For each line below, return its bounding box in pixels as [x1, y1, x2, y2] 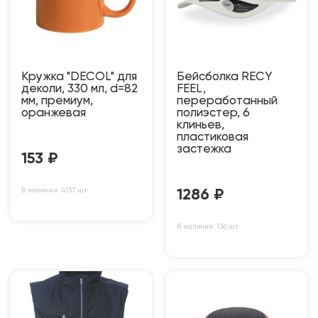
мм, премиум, [21, 94, 93, 107]
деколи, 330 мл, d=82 [21, 82, 138, 95]
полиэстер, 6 [177, 106, 250, 119]
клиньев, [177, 119, 224, 131]
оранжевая [21, 106, 86, 119]
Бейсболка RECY [177, 70, 273, 83]
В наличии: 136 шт [177, 222, 238, 230]
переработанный [177, 94, 278, 107]
